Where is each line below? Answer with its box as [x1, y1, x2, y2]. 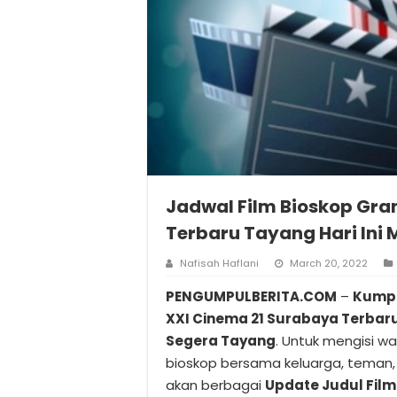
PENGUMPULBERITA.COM [166, 287, 337, 306]
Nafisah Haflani [180, 256, 259, 270]
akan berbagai [166, 376, 265, 394]
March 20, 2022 [290, 256, 368, 270]
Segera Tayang [166, 331, 276, 350]
